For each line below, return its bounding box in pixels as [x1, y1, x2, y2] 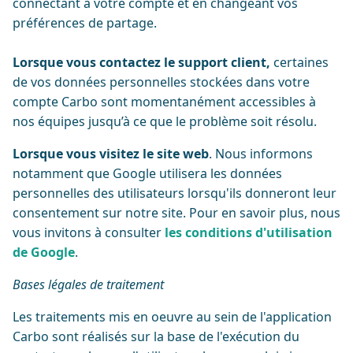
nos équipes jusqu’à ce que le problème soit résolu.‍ [13, 113, 317, 130]
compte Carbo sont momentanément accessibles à [13, 93, 316, 110]
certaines [270, 54, 329, 71]
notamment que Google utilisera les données [13, 165, 282, 182]
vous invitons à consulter [13, 224, 165, 241]
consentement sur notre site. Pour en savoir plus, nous [13, 204, 340, 221]
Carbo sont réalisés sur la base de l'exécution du [13, 328, 299, 345]
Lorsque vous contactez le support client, [13, 54, 270, 71]
